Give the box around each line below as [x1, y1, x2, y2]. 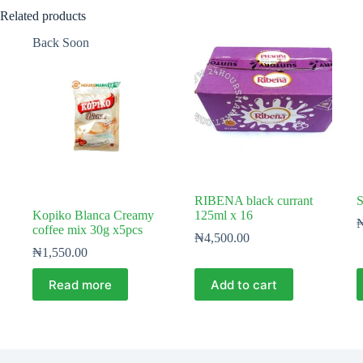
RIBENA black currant [194, 194, 313, 208]
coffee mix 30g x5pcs [32, 223, 143, 237]
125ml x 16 [194, 208, 253, 223]
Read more [49, 276, 112, 293]
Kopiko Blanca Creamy [32, 208, 154, 223]
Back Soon [32, 36, 89, 50]
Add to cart [210, 276, 277, 293]
